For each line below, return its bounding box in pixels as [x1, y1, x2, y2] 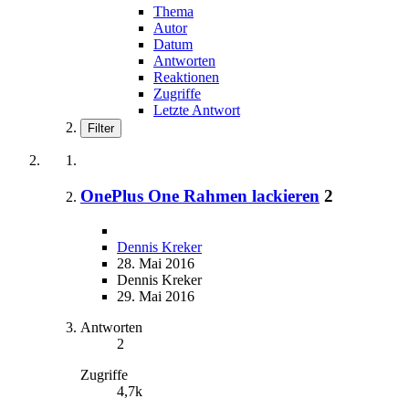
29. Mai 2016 [117, 288, 194, 305]
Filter [88, 121, 114, 135]
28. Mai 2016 [117, 256, 194, 272]
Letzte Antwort [153, 101, 240, 118]
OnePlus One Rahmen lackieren [80, 185, 320, 205]
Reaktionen [153, 68, 219, 85]
